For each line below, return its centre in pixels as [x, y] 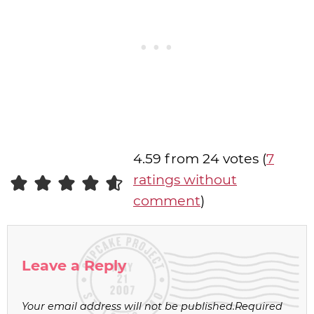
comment [167, 201]
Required [259, 306]
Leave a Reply [74, 265]
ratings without [185, 180]
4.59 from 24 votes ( [200, 159]
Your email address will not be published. [128, 306]
